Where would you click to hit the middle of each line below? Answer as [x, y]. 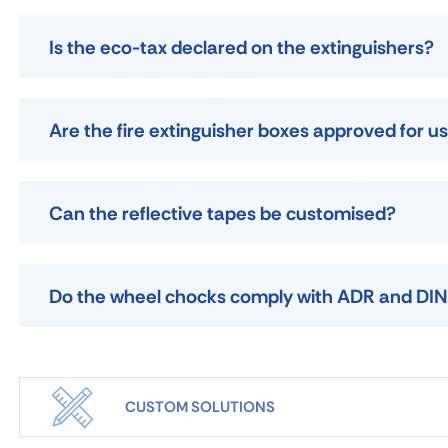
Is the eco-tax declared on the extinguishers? [241, 47]
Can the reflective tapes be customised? [222, 213]
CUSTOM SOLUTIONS [200, 407]
